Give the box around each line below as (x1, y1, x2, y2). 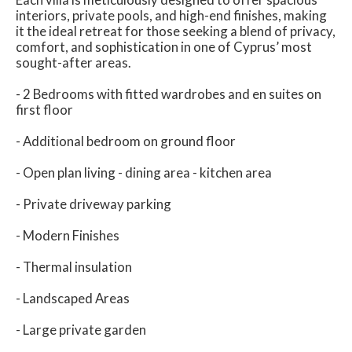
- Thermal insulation (16, 258, 132, 275)
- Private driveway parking (16, 196, 171, 212)
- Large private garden (16, 321, 146, 338)
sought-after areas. (16, 54, 131, 71)
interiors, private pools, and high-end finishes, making (16, 7, 327, 24)
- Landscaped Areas (16, 290, 130, 306)
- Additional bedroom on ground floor (16, 133, 236, 149)
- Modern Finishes (16, 227, 119, 244)
